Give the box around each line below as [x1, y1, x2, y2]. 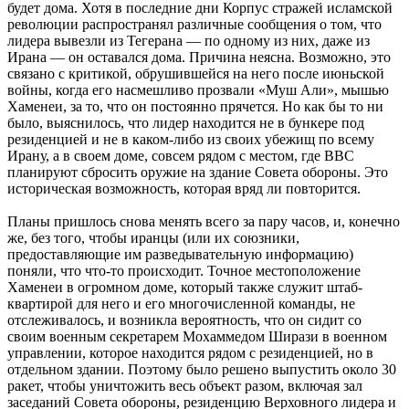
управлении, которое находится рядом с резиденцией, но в [7, 345, 373, 361]
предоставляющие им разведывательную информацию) [7, 246, 353, 262]
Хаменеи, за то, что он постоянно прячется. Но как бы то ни [7, 99, 383, 114]
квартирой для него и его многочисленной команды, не [7, 296, 355, 311]
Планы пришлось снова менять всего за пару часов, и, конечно [7, 214, 400, 229]
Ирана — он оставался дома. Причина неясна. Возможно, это [7, 49, 391, 65]
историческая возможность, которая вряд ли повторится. [7, 181, 361, 196]
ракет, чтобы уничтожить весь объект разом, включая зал [7, 378, 362, 393]
